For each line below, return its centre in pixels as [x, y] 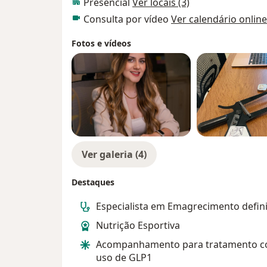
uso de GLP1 [124, 258]
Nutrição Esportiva [138, 226]
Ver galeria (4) [114, 155]
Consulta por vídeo [127, 19]
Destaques [93, 182]
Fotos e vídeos [101, 44]
